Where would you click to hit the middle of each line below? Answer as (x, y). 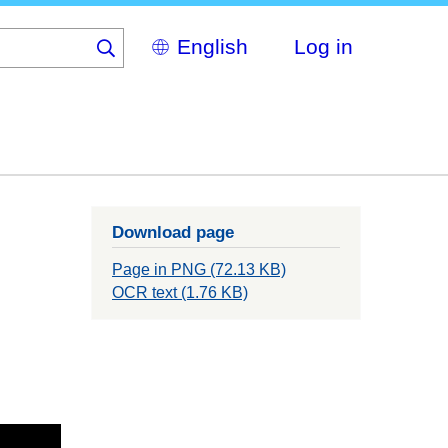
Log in (323, 46)
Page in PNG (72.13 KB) (199, 270)
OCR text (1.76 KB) (180, 293)
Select (155, 37)
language (166, 79)
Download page (173, 232)
